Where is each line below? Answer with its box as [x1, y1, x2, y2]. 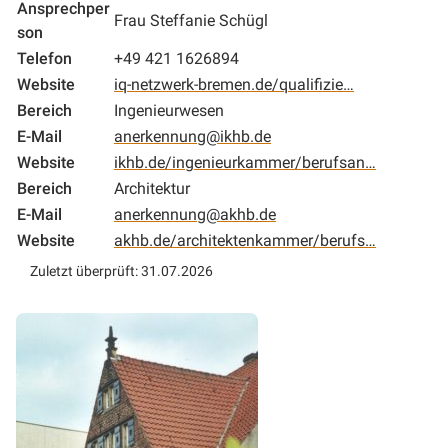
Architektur [114, 178, 190, 198]
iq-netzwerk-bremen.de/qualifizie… [114, 74, 354, 94]
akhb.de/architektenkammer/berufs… [114, 230, 376, 250]
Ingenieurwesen [114, 100, 224, 120]
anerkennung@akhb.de [114, 204, 276, 224]
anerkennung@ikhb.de [114, 126, 271, 146]
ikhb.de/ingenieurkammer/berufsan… [114, 152, 376, 172]
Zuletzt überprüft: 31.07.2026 [30, 262, 213, 279]
